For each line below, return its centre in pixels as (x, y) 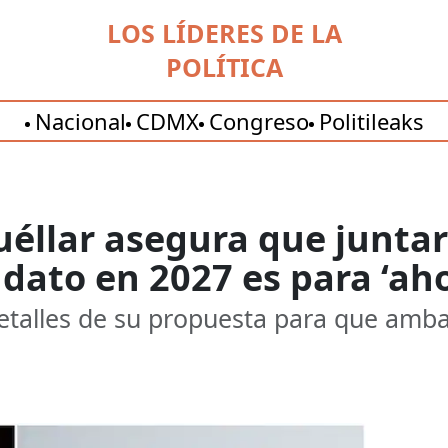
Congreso (258, 121)
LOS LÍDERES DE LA (224, 33)
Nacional (80, 121)
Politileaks (371, 121)
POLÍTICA (224, 67)
